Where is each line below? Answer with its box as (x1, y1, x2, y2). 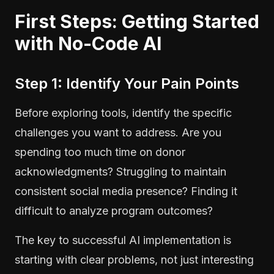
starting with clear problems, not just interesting (15, 253, 254, 266)
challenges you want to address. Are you (15, 125, 221, 139)
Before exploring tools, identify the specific (15, 106, 232, 119)
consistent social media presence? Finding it (15, 184, 237, 198)
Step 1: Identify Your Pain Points (15, 74, 239, 92)
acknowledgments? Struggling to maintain (15, 165, 226, 178)
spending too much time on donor (15, 145, 185, 158)
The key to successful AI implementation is (15, 233, 231, 246)
